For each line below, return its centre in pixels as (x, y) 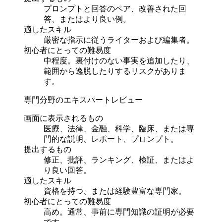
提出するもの (48, 149)
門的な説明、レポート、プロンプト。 (111, 139)
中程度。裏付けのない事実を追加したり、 (119, 60)
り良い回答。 (67, 170)
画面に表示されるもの (63, 118)
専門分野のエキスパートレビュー (83, 100)
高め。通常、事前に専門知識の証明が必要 (119, 212)
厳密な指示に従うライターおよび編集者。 (119, 40)
